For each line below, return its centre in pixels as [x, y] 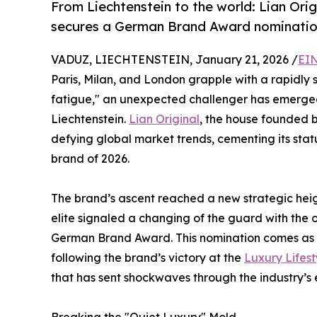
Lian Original [164, 119]
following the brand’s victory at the [148, 257]
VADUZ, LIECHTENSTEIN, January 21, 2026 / [174, 59]
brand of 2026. [90, 158]
